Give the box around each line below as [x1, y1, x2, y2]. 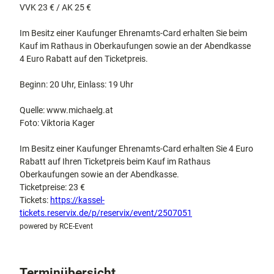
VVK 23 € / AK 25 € [20, 2, 91, 12]
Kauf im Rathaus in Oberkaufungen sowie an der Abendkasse [20, 41, 251, 51]
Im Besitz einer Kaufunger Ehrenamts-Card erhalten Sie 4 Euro [20, 144, 253, 154]
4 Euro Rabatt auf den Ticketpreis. [20, 54, 148, 64]
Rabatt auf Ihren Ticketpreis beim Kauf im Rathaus [20, 157, 210, 166]
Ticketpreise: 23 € [20, 182, 85, 192]
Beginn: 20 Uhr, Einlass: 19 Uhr [20, 80, 133, 89]
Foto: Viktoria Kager [20, 118, 95, 128]
